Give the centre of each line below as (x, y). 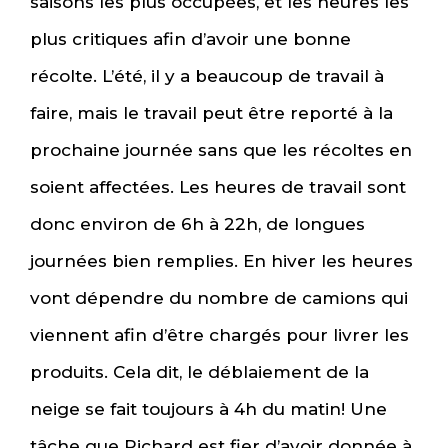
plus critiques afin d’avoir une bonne (190, 39)
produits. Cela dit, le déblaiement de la (199, 372)
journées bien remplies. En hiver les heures (221, 261)
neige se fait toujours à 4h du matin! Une (208, 409)
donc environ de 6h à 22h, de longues (197, 224)
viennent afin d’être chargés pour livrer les (219, 335)
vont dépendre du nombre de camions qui (219, 298)
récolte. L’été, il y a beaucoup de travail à (207, 76)
